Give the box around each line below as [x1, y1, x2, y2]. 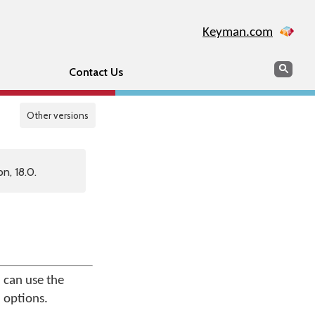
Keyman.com [202, 26, 273, 39]
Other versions [27, 110, 89, 121]
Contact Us [68, 65, 123, 79]
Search [274, 60, 306, 74]
